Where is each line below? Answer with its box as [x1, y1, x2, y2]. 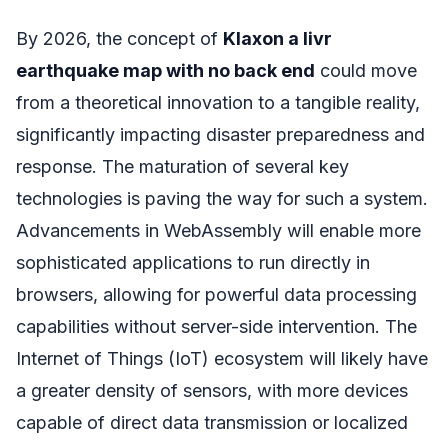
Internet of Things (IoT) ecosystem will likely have [16, 347, 428, 369]
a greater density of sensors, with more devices [16, 379, 408, 401]
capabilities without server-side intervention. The [16, 315, 417, 337]
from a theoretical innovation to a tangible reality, [16, 91, 420, 113]
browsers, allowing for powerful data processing [16, 283, 417, 305]
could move [315, 59, 417, 81]
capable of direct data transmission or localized [16, 411, 408, 433]
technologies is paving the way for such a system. [16, 187, 428, 209]
